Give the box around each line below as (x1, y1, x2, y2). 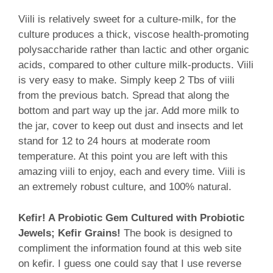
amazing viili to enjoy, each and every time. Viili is (18, 166, 246, 178)
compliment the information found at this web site (18, 242, 241, 254)
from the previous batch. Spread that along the (18, 90, 229, 102)
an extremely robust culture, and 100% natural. (18, 181, 232, 193)
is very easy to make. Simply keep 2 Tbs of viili (18, 74, 235, 87)
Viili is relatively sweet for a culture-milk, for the (18, 13, 236, 26)
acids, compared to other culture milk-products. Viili (18, 59, 253, 71)
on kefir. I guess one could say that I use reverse (18, 257, 241, 269)
